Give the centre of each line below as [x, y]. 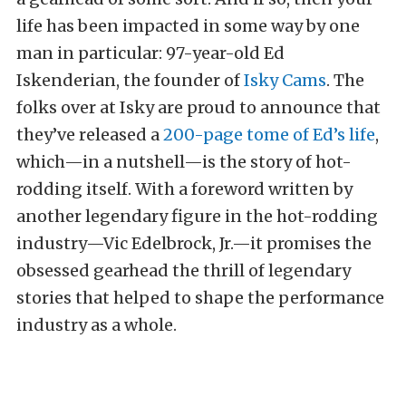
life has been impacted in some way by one [188, 26]
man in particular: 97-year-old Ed [150, 53]
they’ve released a [90, 135]
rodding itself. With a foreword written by [184, 189]
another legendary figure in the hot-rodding [197, 217]
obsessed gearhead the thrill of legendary [184, 271]
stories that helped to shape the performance [200, 298]
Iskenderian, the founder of [130, 81]
